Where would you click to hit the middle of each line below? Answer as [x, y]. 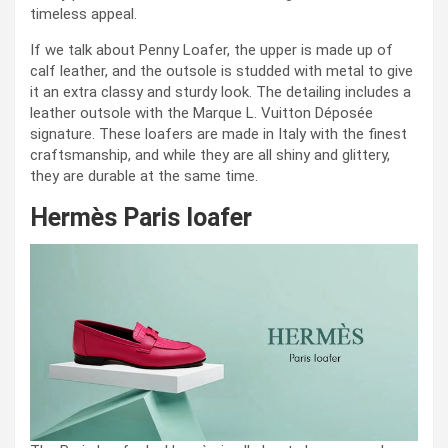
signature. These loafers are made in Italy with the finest [218, 133]
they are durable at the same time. [144, 175]
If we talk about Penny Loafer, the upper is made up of [211, 49]
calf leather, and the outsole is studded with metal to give [221, 70]
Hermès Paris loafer [141, 217]
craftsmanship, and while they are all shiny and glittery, [210, 154]
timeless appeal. [83, 13]
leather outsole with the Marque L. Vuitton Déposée [201, 112]
